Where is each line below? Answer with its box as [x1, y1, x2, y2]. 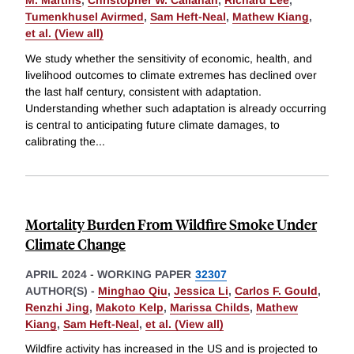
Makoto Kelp [96, 300, 164, 314]
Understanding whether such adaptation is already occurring [25, 101, 326, 115]
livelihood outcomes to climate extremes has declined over [25, 68, 317, 81]
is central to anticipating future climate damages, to [25, 118, 280, 131]
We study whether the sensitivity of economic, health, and [25, 51, 312, 65]
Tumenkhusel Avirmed [25, 10, 144, 24]
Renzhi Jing [25, 300, 89, 314]
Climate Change [25, 233, 126, 254]
